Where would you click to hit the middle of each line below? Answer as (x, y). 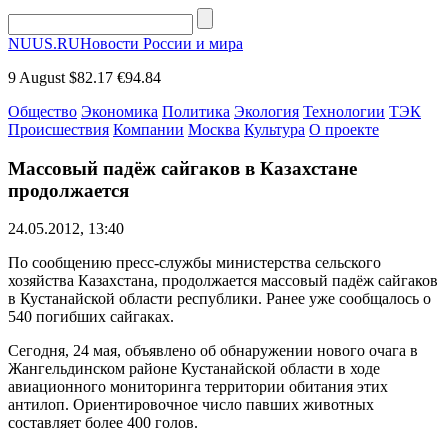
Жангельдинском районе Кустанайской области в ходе (194, 369)
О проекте (344, 129)
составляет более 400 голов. (103, 423)
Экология (266, 111)
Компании (148, 129)
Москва (214, 129)
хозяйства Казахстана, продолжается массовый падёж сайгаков (223, 281)
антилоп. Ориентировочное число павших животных (191, 405)
